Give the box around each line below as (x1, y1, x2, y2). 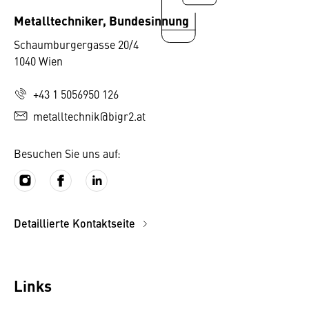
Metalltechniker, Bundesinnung (14, 11, 189, 29)
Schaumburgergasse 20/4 (14, 37, 139, 52)
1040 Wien (14, 53, 63, 68)
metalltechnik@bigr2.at (33, 108, 146, 123)
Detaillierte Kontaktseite (14, 215, 138, 231)
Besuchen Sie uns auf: (14, 146, 121, 161)
